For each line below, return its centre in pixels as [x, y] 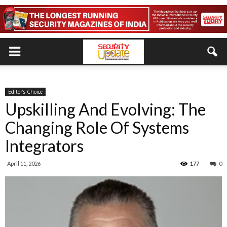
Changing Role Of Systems [97, 127]
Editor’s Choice [25, 92]
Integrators [44, 146]
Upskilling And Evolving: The [105, 109]
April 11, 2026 [24, 163]
